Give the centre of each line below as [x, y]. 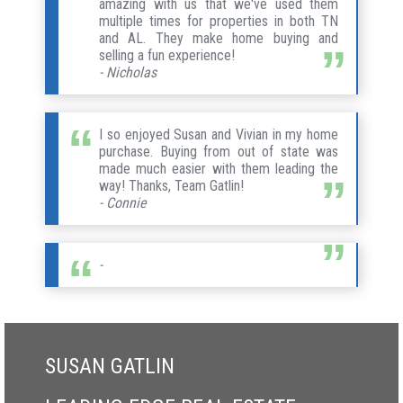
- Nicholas [128, 72]
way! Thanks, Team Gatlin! [171, 185]
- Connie [123, 202]
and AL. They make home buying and [219, 38]
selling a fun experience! [167, 55]
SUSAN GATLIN [110, 366]
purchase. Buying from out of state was [219, 151]
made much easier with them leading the [219, 168]
